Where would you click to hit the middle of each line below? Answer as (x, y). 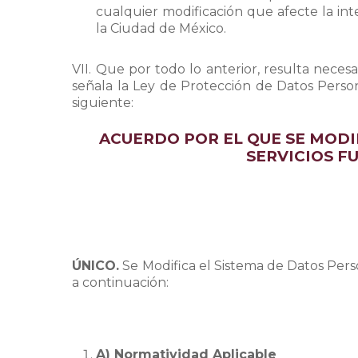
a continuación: (121, 282)
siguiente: (103, 103)
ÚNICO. (96, 266)
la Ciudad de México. (161, 28)
